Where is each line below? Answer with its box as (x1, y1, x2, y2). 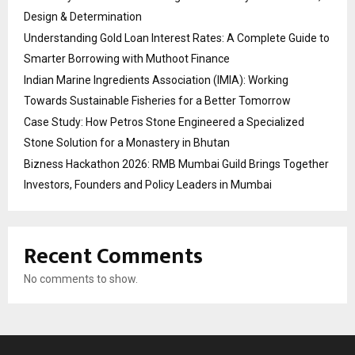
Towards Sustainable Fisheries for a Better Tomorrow (24, 94, 291, 107)
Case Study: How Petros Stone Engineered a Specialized (24, 115, 304, 128)
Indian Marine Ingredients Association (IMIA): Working (24, 73, 288, 86)
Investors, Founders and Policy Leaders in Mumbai (24, 177, 272, 191)
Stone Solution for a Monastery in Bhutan (24, 136, 230, 149)
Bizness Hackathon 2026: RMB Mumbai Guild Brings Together (24, 157, 329, 170)
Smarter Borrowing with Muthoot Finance (24, 52, 230, 65)
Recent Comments (24, 237, 203, 275)
